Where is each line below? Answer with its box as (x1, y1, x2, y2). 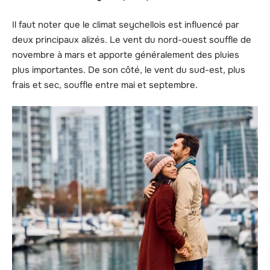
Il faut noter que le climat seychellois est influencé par (12, 18, 239, 31)
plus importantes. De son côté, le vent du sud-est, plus (12, 63, 245, 76)
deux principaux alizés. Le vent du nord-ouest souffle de (12, 33, 251, 46)
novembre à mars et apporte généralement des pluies (12, 48, 239, 61)
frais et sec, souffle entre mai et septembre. (12, 78, 198, 91)
